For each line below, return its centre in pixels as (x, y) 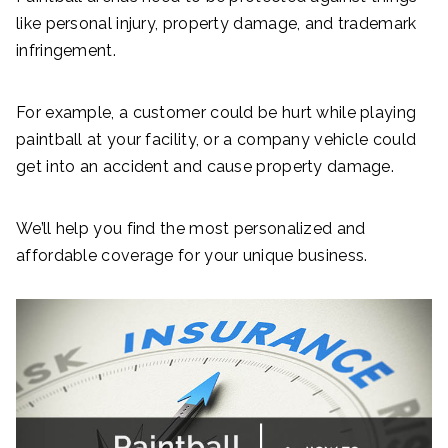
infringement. (68, 50)
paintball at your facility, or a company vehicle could (216, 139)
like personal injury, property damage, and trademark (216, 23)
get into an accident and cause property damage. (205, 166)
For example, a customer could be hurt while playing (216, 112)
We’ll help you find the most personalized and (191, 228)
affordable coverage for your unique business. (192, 255)
